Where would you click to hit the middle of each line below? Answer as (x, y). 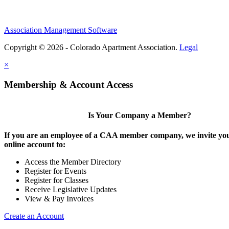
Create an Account (34, 216)
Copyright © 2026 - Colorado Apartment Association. (92, 47)
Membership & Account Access (68, 84)
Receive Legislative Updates (71, 189)
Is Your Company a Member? (139, 115)
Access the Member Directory (73, 162)
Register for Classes (56, 180)
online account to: (35, 144)
